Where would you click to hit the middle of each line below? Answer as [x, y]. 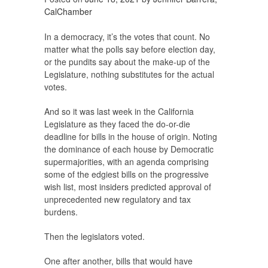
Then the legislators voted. [95, 237]
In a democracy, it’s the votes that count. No [127, 37]
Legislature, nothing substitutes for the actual [129, 74]
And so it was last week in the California [119, 112]
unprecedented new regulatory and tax [118, 200]
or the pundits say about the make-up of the [127, 62]
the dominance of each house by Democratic [129, 149]
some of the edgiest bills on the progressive [127, 174]
